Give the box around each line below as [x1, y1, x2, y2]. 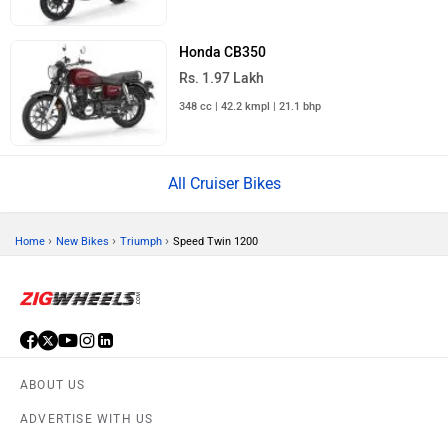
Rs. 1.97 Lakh [179, 70, 265, 88]
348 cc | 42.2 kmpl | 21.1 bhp [179, 100, 322, 114]
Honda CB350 [179, 44, 267, 62]
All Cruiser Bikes [167, 173, 281, 193]
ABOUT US [20, 377, 86, 392]
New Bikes [56, 234, 109, 248]
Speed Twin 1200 [173, 234, 258, 248]
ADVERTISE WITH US [20, 411, 154, 426]
